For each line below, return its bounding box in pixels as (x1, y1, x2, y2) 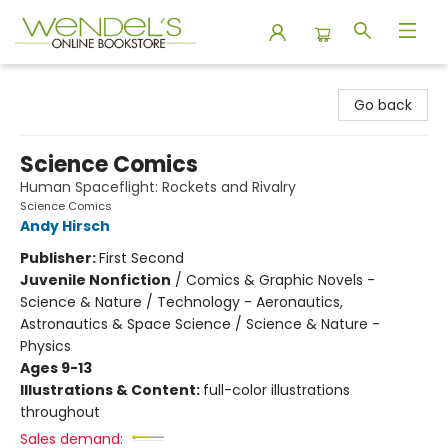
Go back (354, 95, 412, 115)
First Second (99, 248, 184, 268)
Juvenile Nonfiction (20, 270, 171, 290)
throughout (20, 402, 100, 422)
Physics (20, 336, 71, 356)
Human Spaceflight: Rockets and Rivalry (20, 177, 296, 197)
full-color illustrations (203, 380, 350, 400)
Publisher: (20, 248, 99, 268)
